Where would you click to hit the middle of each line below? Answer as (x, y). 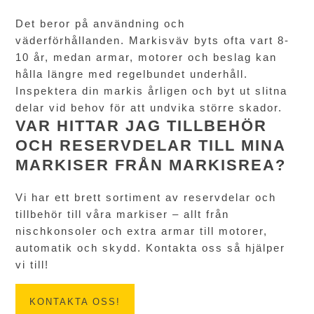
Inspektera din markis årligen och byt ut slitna (152, 90)
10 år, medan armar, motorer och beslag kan (146, 57)
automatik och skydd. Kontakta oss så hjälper (151, 247)
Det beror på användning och (101, 23)
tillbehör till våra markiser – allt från (123, 214)
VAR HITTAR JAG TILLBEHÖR (142, 125)
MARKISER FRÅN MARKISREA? (151, 165)
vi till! (33, 264)
